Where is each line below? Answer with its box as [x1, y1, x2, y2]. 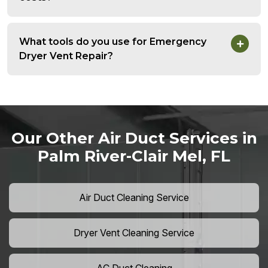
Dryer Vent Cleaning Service [74, 227, 194, 239]
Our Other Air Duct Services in [11, 129, 257, 148]
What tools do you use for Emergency [19, 36, 206, 48]
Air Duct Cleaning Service [79, 191, 189, 204]
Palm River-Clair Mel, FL [38, 147, 230, 166]
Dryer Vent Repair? [19, 50, 113, 62]
